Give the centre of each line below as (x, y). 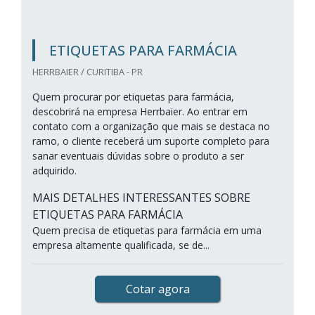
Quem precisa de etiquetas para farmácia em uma (147, 230)
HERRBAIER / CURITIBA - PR (88, 72)
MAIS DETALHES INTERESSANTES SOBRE (141, 198)
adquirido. (54, 171)
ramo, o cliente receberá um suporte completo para (151, 141)
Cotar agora (157, 289)
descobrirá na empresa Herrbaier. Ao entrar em (140, 111)
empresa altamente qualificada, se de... (121, 245)
